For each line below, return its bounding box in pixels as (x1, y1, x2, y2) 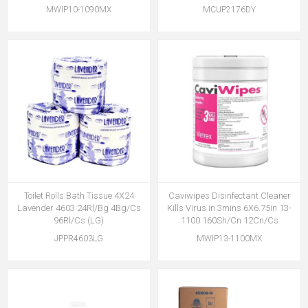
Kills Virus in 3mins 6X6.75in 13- (167, 203, 291, 213)
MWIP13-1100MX (197, 234, 262, 243)
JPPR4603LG (54, 234, 103, 243)
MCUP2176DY (203, 5, 256, 14)
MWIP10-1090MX (46, 5, 111, 14)
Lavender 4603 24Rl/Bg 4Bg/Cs (16, 203, 141, 213)
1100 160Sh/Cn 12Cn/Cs (180, 215, 278, 225)
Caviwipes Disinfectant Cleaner (168, 190, 291, 201)
